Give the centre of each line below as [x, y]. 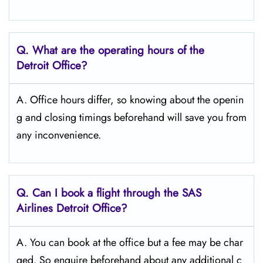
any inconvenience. [60, 135]
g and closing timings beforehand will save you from [131, 117]
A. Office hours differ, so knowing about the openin [130, 100]
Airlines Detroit [53, 208]
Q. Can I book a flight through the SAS [109, 193]
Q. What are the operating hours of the [110, 50]
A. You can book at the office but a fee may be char [130, 242]
